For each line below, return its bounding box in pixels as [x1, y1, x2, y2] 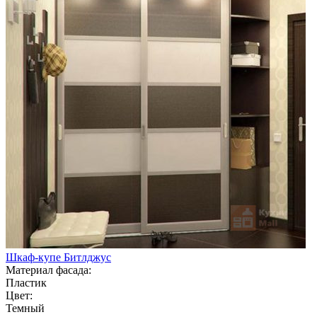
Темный [6, 301, 45, 314]
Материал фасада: [6, 263, 91, 276]
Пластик [6, 276, 47, 289]
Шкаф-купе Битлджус [6, 250, 111, 263]
